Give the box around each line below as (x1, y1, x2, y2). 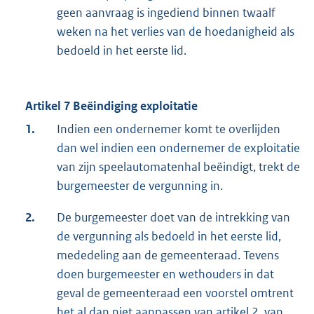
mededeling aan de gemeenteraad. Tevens (57, 247, 279, 264)
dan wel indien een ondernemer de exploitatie (57, 140, 300, 156)
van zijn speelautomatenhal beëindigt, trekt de (57, 159, 300, 175)
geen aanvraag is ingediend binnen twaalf (57, 5, 275, 21)
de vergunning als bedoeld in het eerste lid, (57, 228, 281, 245)
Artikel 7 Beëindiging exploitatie (25, 98, 198, 114)
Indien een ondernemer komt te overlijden (57, 121, 280, 137)
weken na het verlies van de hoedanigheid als (57, 24, 294, 40)
